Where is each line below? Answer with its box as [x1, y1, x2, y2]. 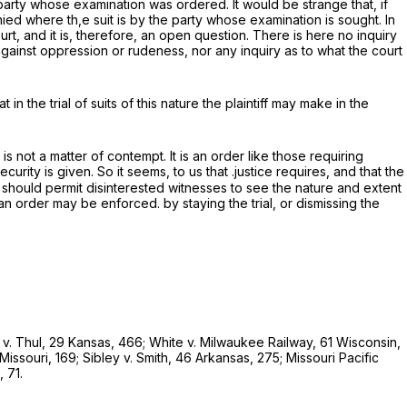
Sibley [83, 349, 124, 365]
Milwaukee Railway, [200, 333, 320, 350]
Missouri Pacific [286, 349, 379, 365]
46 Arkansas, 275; [175, 349, 286, 365]
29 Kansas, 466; [49, 333, 149, 350]
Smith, [136, 349, 175, 365]
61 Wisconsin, [320, 333, 401, 350]
